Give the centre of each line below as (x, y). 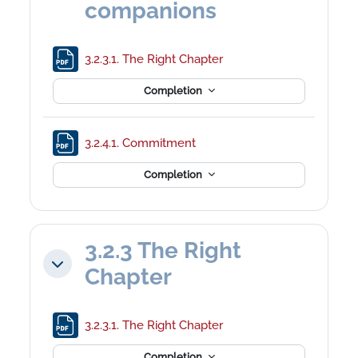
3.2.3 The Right (163, 250)
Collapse (76, 268)
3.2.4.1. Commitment (142, 143)
